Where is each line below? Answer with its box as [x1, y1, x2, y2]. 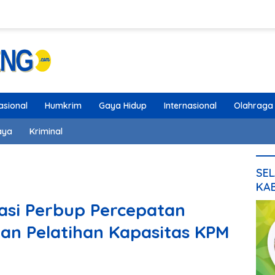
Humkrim [45, 100, 82, 111]
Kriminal [29, 126, 63, 137]
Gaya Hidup [99, 100, 147, 111]
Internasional [164, 100, 217, 111]
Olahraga [234, 100, 273, 111]
